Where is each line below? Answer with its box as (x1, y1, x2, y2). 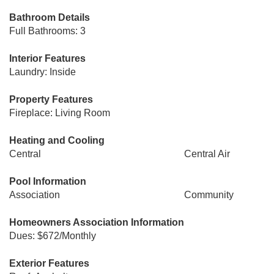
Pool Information (9, 176, 86, 187)
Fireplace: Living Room (9, 108, 110, 118)
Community (183, 190, 234, 200)
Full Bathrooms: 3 (9, 26, 86, 36)
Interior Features (9, 53, 86, 64)
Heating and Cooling (9, 135, 105, 146)
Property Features (9, 94, 93, 105)
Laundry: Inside (9, 67, 76, 77)
